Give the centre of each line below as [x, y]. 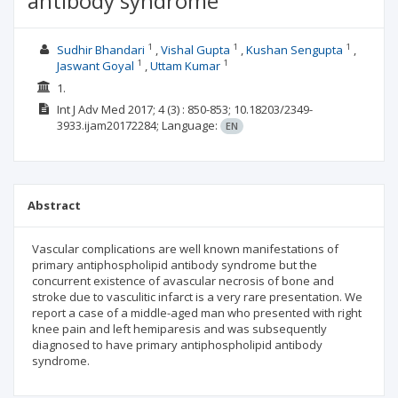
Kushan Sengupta [294, 50]
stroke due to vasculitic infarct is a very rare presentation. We [197, 297]
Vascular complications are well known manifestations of [185, 249]
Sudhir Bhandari [100, 50]
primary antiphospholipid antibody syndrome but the [175, 265]
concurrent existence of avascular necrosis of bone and [183, 281]
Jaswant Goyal [95, 66]
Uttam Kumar [185, 66]
